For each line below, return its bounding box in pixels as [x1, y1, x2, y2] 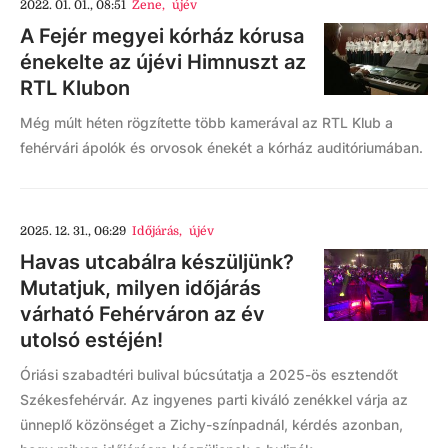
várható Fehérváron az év [20, 301, 265, 326]
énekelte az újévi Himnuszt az [20, 49, 306, 74]
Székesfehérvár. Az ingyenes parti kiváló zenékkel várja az [20, 390, 408, 408]
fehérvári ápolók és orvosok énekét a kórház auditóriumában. [20, 138, 423, 156]
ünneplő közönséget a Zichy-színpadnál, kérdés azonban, [20, 415, 403, 433]
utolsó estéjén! [20, 327, 163, 352]
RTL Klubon [20, 75, 130, 100]
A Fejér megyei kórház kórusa [20, 23, 304, 48]
